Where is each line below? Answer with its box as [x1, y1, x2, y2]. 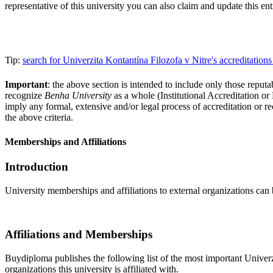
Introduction [5, 160, 68, 173]
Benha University [44, 90, 112, 101]
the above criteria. [5, 112, 73, 123]
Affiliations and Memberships [5, 228, 152, 241]
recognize [5, 90, 44, 101]
